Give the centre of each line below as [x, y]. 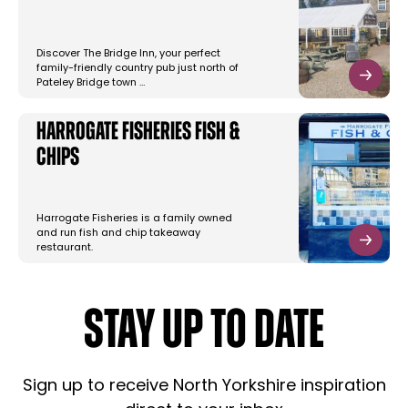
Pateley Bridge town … [91, 84]
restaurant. [65, 249]
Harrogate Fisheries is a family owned [134, 219]
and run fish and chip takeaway [118, 234]
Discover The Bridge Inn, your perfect [128, 55]
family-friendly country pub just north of [138, 69]
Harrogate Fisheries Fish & [138, 133]
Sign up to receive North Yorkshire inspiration [204, 387]
